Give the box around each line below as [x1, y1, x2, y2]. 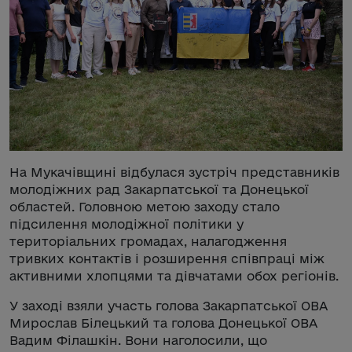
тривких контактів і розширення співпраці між [9, 251, 324, 266]
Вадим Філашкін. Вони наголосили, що [9, 332, 267, 347]
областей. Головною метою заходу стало [9, 199, 280, 214]
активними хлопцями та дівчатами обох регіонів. [9, 268, 339, 283]
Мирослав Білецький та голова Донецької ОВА [9, 315, 317, 330]
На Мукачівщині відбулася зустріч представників [9, 164, 339, 179]
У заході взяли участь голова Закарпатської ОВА [9, 298, 328, 313]
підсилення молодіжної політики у [9, 216, 244, 231]
